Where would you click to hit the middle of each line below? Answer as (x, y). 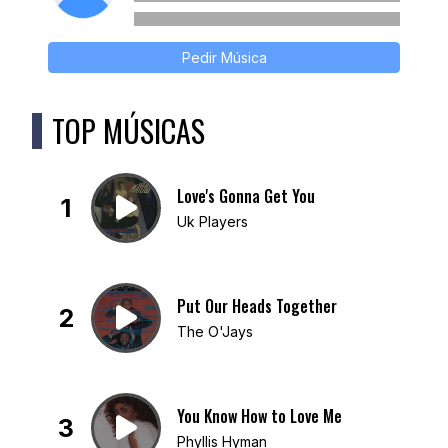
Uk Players (212, 221)
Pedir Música (224, 58)
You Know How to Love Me (259, 415)
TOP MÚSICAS (128, 131)
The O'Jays (215, 331)
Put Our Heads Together (257, 305)
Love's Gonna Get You (246, 195)
